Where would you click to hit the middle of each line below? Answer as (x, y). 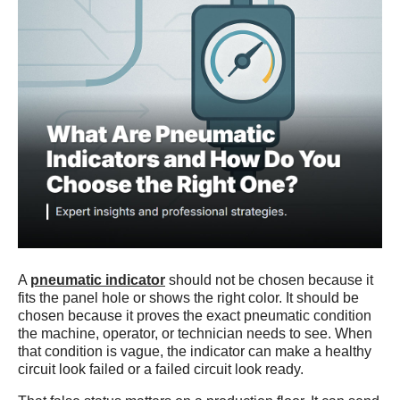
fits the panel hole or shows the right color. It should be (188, 298)
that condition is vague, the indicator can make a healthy (195, 351)
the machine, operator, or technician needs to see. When (195, 333)
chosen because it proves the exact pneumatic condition (195, 316)
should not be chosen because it (269, 280)
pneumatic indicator (98, 280)
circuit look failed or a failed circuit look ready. (161, 369)
